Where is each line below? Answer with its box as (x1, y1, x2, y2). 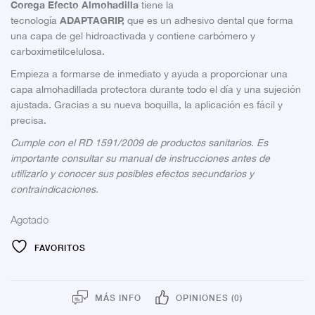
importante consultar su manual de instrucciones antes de (11, 150, 270, 167)
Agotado (11, 211, 49, 226)
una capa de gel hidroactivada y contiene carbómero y (11, 28, 255, 44)
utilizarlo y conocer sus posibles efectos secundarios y (11, 166, 254, 182)
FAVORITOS (34, 240, 86, 253)
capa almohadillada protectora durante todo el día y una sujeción (11, 82, 301, 98)
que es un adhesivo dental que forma (127, 13, 293, 29)
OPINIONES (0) (175, 290, 243, 303)
